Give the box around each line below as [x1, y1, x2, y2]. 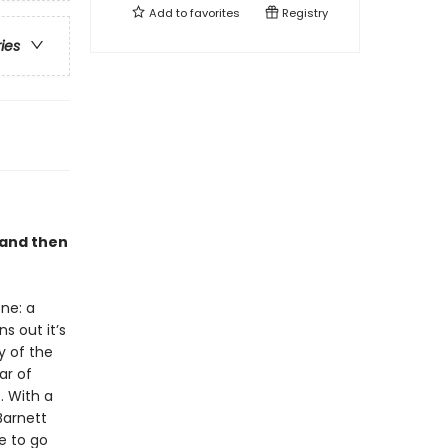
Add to [146, 5, 190, 21]
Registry [279, 5, 328, 21]
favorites [190, 5, 240, 21]
